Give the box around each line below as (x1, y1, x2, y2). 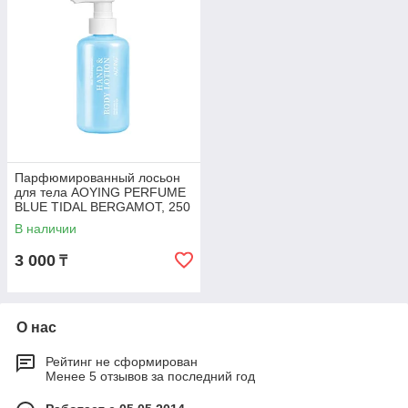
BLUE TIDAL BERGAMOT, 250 (15, 199, 190, 215)
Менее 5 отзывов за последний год (46, 369, 255, 384)
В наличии (15, 221, 76, 237)
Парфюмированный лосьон (15, 170, 180, 186)
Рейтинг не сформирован (46, 354, 198, 370)
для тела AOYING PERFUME (15, 185, 186, 200)
